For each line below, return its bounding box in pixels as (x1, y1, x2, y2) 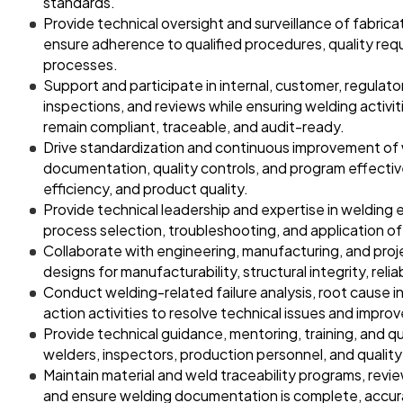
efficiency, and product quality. (43, 179, 248, 198)
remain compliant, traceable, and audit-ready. (43, 117, 345, 136)
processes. (43, 55, 118, 74)
